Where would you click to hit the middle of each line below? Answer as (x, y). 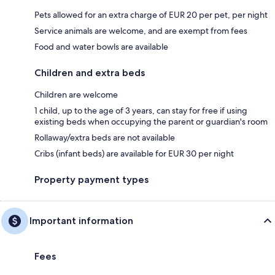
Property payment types (91, 179)
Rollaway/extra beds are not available (105, 137)
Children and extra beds (90, 72)
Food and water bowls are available (101, 46)
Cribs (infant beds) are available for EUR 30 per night (134, 153)
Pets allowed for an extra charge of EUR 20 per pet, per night (151, 14)
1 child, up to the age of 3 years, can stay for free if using (141, 110)
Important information (81, 220)
